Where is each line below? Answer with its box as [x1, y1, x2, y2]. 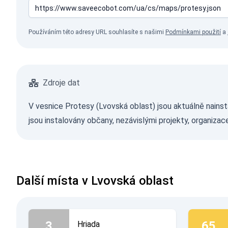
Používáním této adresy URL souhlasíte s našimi [28, 28, 165, 36]
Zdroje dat [43, 78, 80, 88]
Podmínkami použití [165, 28, 221, 36]
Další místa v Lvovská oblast [16, 174, 174, 188]
